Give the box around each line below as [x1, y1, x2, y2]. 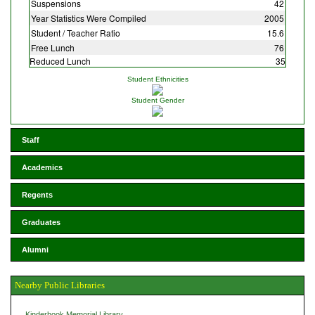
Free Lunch [31, 41, 75, 53]
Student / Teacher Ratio [31, 26, 120, 39]
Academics [22, 162, 63, 172]
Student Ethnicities [127, 75, 188, 83]
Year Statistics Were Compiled [31, 11, 146, 24]
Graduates [22, 217, 60, 226]
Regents [22, 190, 53, 199]
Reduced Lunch [30, 54, 91, 67]
